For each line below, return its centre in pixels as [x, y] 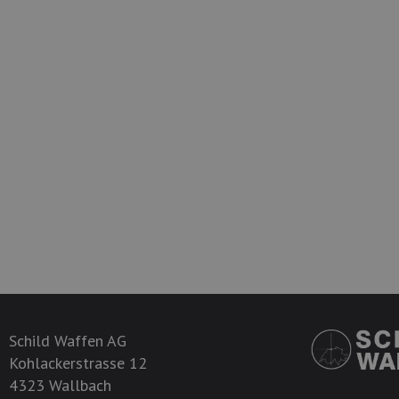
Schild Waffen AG [68, 341]
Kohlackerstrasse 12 [78, 363]
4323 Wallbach [60, 385]
